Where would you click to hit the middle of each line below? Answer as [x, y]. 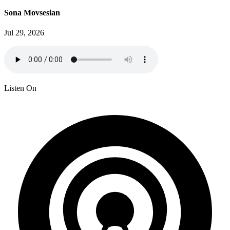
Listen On [20, 88]
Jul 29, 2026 [24, 33]
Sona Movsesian [32, 13]
